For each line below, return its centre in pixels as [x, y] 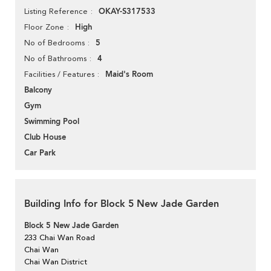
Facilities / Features [59, 74]
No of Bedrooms [54, 43]
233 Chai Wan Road [60, 238]
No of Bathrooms [55, 59]
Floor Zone [44, 27]
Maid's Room [129, 75]
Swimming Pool [52, 122]
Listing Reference [56, 11]
